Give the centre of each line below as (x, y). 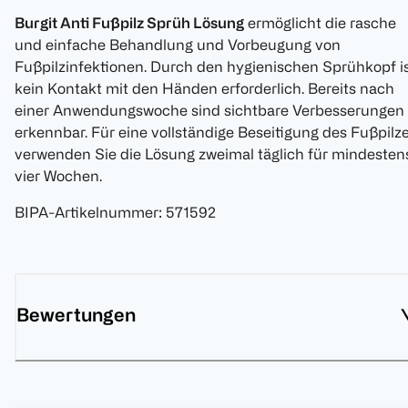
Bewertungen (76, 315)
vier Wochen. (58, 176)
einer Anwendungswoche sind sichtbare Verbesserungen (209, 111)
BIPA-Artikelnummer (87, 213)
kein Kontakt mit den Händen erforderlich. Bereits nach (204, 89)
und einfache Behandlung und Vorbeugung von (178, 45)
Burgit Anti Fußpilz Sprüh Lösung (129, 23)
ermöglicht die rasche (320, 23)
